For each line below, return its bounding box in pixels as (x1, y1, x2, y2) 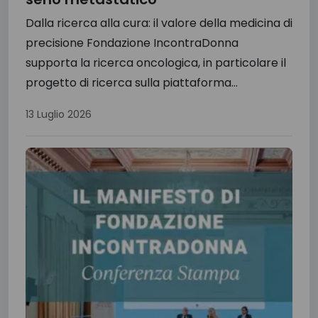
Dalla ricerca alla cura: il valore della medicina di (26, 15, 292, 32)
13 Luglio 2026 (26, 107, 92, 122)
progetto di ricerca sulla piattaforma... (26, 75, 238, 92)
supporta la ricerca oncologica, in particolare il (26, 55, 286, 72)
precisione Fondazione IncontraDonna (26, 35, 238, 52)
